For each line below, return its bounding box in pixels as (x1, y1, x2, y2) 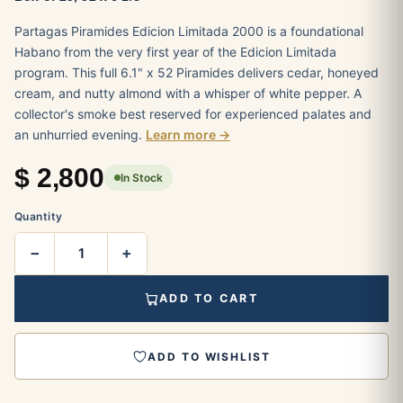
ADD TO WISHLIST (148, 349, 271, 363)
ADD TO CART (159, 291, 258, 305)
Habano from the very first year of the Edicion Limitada (14, 43, 336, 59)
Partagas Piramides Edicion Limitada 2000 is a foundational (14, 22, 363, 39)
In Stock (120, 171, 163, 185)
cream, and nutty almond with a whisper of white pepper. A (14, 85, 362, 101)
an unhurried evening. (14, 126, 146, 142)
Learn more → (146, 126, 230, 142)
